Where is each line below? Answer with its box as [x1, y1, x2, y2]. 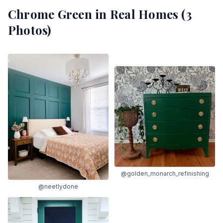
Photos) [8, 22, 51, 38]
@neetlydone [38, 182, 78, 190]
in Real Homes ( [92, 6, 186, 22]
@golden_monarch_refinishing [120, 170, 209, 178]
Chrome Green [8, 6, 92, 22]
